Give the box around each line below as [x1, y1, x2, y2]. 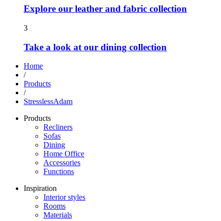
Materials [43, 211, 72, 220]
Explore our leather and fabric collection [24, 3, 187, 14]
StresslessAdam [24, 97, 73, 106]
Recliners [43, 123, 73, 132]
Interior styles [43, 193, 85, 202]
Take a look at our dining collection [24, 41, 167, 52]
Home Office [43, 149, 84, 158]
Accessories [43, 158, 80, 167]
